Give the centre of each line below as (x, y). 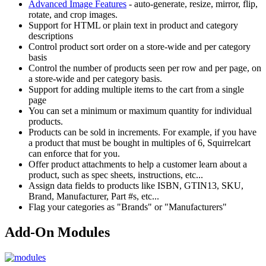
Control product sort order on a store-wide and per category (140, 46)
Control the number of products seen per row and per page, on (145, 68)
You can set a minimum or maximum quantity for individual (140, 110)
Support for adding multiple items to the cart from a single (136, 89)
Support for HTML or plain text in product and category (133, 25)
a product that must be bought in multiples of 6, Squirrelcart (140, 142)
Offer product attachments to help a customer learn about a (138, 164)
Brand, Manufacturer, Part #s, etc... (94, 196)
